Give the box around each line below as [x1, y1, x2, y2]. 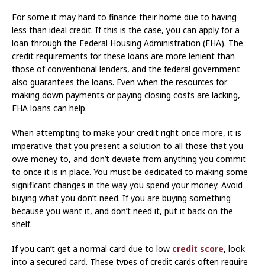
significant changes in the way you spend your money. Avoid [12, 179, 243, 191]
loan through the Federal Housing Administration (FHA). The [12, 37, 243, 49]
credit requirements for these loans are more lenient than [12, 50, 235, 62]
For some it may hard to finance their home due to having [12, 11, 237, 23]
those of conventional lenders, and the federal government [12, 63, 240, 75]
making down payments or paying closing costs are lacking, [12, 89, 240, 101]
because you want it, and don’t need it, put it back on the [12, 205, 233, 217]
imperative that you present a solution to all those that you [12, 140, 243, 152]
